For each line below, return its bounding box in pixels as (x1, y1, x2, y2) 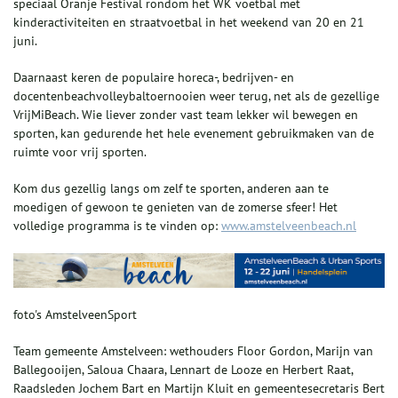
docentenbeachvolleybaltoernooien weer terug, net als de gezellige (13, 87, 379, 104)
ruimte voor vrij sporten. (13, 143, 147, 160)
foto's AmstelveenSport (13, 306, 140, 323)
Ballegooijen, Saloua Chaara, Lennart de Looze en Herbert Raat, (13, 362, 353, 378)
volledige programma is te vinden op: (13, 217, 221, 234)
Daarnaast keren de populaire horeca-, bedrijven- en (13, 68, 294, 85)
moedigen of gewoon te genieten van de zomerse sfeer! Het (13, 198, 338, 215)
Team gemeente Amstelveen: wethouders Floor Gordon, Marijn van (13, 343, 373, 360)
